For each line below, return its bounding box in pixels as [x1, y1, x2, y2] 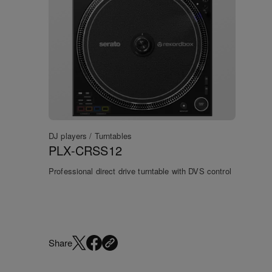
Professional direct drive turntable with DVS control [49, 165, 231, 177]
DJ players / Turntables [49, 129, 132, 141]
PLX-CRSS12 [49, 141, 122, 159]
